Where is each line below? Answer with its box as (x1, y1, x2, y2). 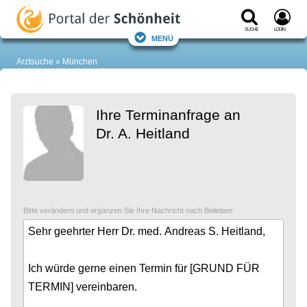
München (62, 57, 97, 67)
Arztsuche (16, 57, 53, 67)
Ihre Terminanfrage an (96, 107, 241, 123)
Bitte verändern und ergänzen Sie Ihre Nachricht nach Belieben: (23, 206, 234, 214)
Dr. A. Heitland (96, 125, 190, 142)
